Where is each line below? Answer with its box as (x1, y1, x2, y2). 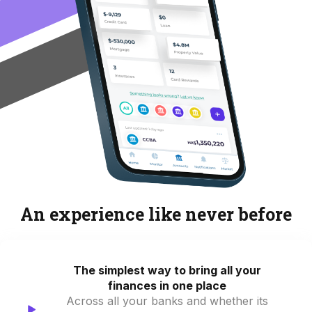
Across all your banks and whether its (65, 293, 268, 308)
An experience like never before (20, 202, 292, 226)
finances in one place (107, 278, 226, 292)
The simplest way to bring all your (72, 263, 261, 277)
